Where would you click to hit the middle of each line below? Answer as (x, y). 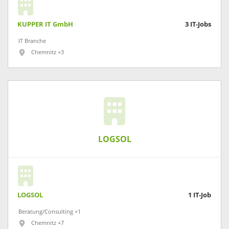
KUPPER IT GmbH (45, 24)
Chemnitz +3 (48, 52)
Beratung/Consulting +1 (50, 212)
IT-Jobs (201, 24)
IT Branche (32, 41)
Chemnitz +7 (48, 223)
